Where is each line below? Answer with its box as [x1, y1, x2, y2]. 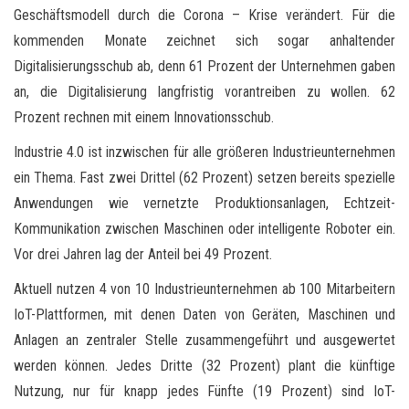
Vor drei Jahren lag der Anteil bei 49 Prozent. [14, 245, 272, 263]
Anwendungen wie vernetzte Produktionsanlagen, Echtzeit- [14, 194, 395, 212]
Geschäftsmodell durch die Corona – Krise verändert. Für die [14, 5, 395, 24]
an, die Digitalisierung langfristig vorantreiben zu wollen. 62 [14, 82, 395, 100]
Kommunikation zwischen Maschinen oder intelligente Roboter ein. [14, 219, 395, 237]
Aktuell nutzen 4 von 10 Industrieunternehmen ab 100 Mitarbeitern [14, 279, 395, 298]
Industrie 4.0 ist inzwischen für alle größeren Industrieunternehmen [14, 142, 395, 161]
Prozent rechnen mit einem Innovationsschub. [14, 108, 274, 126]
